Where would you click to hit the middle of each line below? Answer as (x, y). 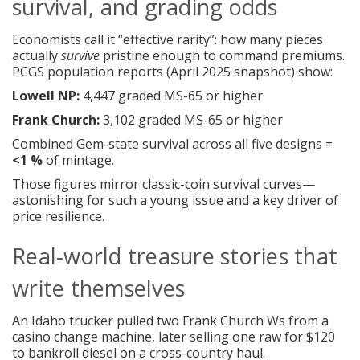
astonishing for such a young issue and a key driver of (175, 200)
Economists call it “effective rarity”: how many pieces (168, 39)
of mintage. (78, 160)
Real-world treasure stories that (175, 256)
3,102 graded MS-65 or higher (191, 119)
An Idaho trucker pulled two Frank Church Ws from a (170, 320)
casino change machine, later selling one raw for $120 (174, 336)
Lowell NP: (46, 95)
